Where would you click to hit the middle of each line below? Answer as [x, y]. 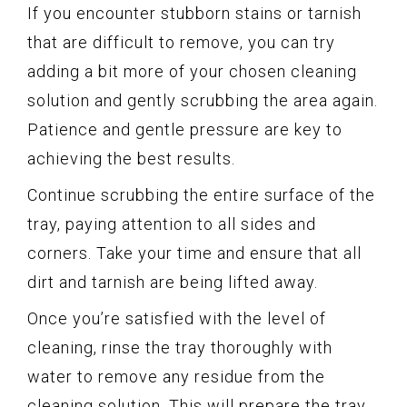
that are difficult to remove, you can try [181, 43]
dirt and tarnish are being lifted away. [173, 283]
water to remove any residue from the [176, 377]
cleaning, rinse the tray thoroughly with [180, 348]
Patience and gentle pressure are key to [185, 130]
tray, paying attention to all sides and [172, 224]
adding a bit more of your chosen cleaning [192, 72]
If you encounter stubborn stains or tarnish [194, 14]
